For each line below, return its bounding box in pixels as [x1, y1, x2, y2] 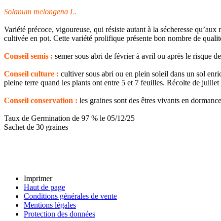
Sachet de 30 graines [4, 122, 68, 131]
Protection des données [24, 209, 95, 218]
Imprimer [24, 174, 52, 183]
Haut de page [24, 183, 65, 191]
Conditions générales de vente [24, 191, 117, 200]
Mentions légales [24, 200, 76, 209]
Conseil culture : [4, 69, 59, 78]
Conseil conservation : [4, 96, 79, 105]
